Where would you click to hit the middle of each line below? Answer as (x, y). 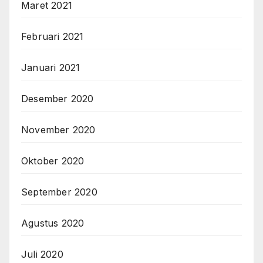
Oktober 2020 (53, 161)
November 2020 (58, 130)
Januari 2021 (51, 68)
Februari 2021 (53, 37)
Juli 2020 (42, 254)
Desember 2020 (58, 99)
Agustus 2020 (53, 223)
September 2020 (59, 192)
